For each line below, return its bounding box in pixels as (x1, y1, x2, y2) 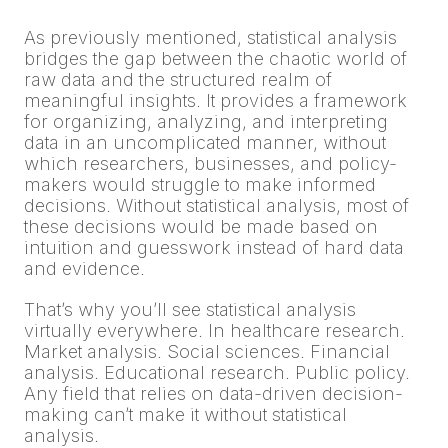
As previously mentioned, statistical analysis (24, 27, 397, 49)
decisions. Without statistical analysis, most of (24, 195, 409, 217)
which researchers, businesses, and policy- (24, 153, 397, 175)
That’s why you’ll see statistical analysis (24, 299, 356, 321)
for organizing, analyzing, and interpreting (24, 111, 388, 133)
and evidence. (24, 258, 150, 280)
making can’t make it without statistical (24, 404, 347, 426)
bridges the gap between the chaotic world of (24, 48, 407, 70)
